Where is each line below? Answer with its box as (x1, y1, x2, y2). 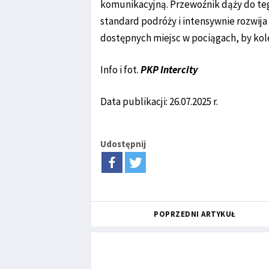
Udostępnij (100, 138, 146, 150)
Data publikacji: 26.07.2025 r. (100, 95, 218, 108)
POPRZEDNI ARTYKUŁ (154, 209, 236, 219)
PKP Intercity (141, 63, 198, 76)
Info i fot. (100, 63, 141, 76)
